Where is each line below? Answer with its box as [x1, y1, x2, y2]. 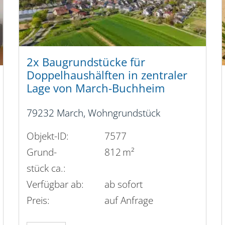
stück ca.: [27, 161, 66, 175]
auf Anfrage [104, 193, 154, 207]
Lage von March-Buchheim [27, 80, 165, 96]
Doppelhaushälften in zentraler [27, 67, 188, 83]
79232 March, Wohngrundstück [27, 106, 161, 120]
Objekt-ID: [27, 129, 69, 143]
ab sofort [104, 177, 143, 191]
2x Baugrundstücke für [27, 54, 146, 70]
